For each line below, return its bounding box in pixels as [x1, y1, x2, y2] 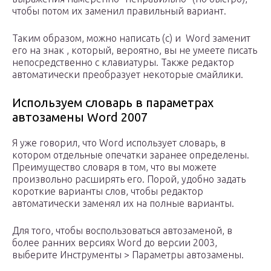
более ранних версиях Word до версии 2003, [12, 237, 217, 249]
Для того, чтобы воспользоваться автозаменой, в [12, 225, 232, 237]
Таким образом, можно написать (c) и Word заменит [12, 33, 250, 44]
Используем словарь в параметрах [12, 96, 214, 110]
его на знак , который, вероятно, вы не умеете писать [12, 45, 257, 56]
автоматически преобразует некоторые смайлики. [12, 69, 243, 80]
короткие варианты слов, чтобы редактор [12, 186, 203, 197]
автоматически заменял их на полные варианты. [12, 198, 234, 209]
